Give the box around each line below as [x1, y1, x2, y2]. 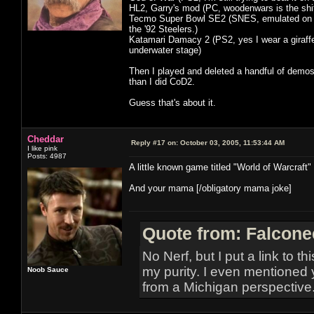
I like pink [27, 144, 57, 152]
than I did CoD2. [129, 76, 195, 87]
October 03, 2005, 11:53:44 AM [178, 138, 285, 146]
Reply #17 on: [131, 138, 178, 146]
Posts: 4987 [27, 151, 67, 160]
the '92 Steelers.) [129, 23, 198, 34]
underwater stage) [129, 44, 201, 55]
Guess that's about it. [129, 97, 216, 108]
